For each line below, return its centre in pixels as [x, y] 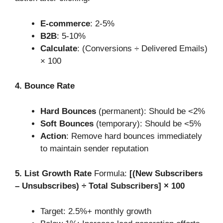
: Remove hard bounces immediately [134, 136]
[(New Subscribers [166, 174]
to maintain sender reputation [94, 148]
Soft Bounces [67, 123]
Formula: [111, 174]
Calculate [59, 48]
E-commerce [65, 23]
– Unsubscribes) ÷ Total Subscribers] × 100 [100, 186]
